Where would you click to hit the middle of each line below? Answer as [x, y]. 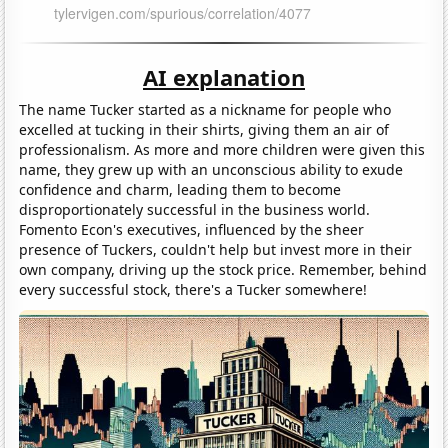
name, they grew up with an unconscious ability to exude [211, 169]
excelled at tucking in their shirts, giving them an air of [204, 129]
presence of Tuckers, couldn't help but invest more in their [216, 249]
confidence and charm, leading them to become [180, 189]
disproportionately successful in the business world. [195, 209]
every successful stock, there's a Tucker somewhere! [193, 289]
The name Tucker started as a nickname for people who [205, 109]
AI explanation [224, 76]
